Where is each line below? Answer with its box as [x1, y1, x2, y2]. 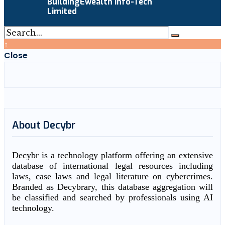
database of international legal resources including [12, 160, 213, 171]
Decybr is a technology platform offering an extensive [12, 150, 213, 160]
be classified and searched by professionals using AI [12, 192, 213, 202]
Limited [47, 6, 77, 17]
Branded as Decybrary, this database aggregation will [12, 181, 213, 192]
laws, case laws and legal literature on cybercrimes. [12, 171, 213, 181]
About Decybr [12, 118, 75, 132]
